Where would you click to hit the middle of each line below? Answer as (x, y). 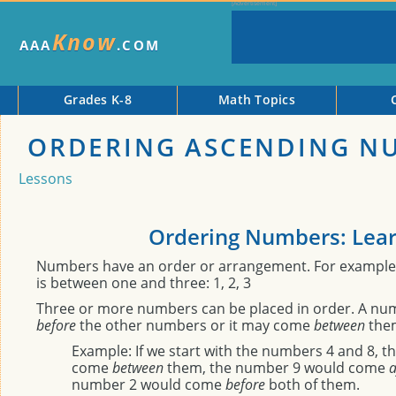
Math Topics (257, 99)
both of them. (312, 385)
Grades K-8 (98, 99)
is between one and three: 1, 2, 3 (144, 283)
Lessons (46, 179)
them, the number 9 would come (276, 368)
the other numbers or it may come (195, 325)
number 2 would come (148, 385)
